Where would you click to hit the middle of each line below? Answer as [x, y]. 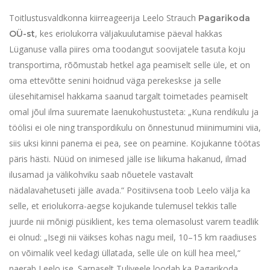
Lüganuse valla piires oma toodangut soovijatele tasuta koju [127, 49]
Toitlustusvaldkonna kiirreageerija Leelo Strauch [104, 18]
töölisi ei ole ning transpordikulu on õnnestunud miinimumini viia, [135, 128]
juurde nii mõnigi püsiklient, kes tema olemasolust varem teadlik [134, 222]
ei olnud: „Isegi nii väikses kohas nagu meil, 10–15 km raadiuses [133, 237]
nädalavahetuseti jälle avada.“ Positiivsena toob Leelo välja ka [130, 190]
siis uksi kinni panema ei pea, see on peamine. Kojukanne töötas [135, 143]
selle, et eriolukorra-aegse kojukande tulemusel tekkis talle [123, 206]
